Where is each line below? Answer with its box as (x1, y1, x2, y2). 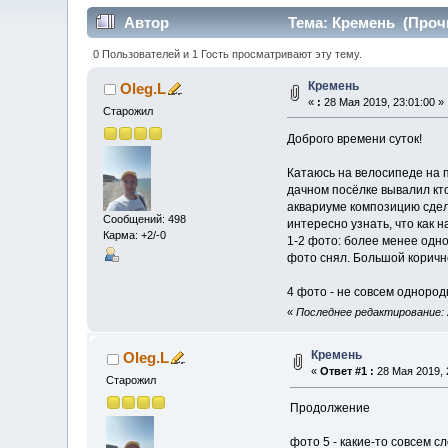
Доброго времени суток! (286, 131, 422, 146)
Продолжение (289, 401, 370, 416)
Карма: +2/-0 (103, 229, 167, 242)
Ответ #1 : (320, 365, 375, 378)
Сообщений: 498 (103, 213, 187, 226)
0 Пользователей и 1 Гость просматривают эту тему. (92, 47, 362, 60)
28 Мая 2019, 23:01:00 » (321, 95, 445, 108)
